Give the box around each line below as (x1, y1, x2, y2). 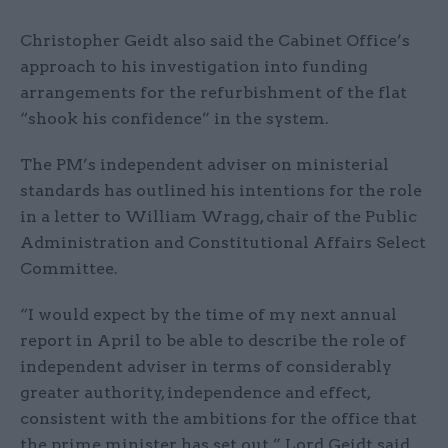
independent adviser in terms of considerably (20, 357, 392, 377)
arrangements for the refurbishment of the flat (20, 83, 407, 103)
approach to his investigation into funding (20, 57, 368, 77)
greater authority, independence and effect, (20, 383, 370, 403)
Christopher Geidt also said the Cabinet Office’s (20, 31, 410, 51)
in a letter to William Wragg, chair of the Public (20, 207, 417, 227)
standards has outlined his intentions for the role (20, 181, 422, 201)
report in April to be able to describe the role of (20, 331, 406, 351)
